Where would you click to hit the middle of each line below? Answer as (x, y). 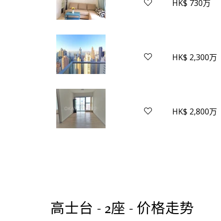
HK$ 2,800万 (195, 112)
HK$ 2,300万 (195, 57)
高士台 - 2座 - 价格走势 (122, 208)
